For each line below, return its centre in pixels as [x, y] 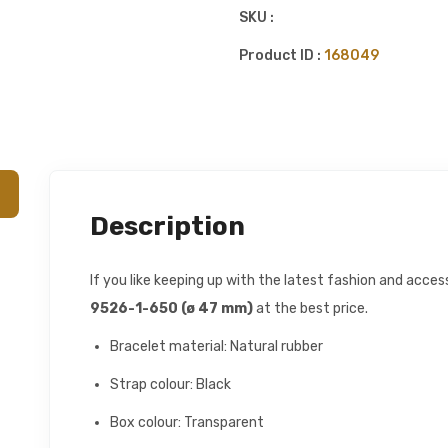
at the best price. [310, 308]
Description [167, 226]
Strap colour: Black [170, 384]
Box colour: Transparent [187, 422]
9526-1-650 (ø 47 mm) [171, 308]
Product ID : [281, 55]
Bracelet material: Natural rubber [216, 346]
